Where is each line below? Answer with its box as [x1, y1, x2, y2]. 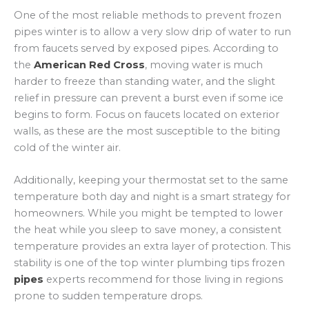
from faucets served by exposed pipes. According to [14, 41, 279, 54]
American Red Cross [34, 58, 145, 71]
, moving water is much [145, 58, 263, 71]
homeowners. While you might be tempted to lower [14, 206, 283, 219]
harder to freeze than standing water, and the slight [14, 74, 275, 88]
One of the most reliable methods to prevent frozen [14, 8, 281, 21]
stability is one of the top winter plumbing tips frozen [14, 256, 285, 269]
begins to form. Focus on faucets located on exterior [14, 108, 279, 121]
